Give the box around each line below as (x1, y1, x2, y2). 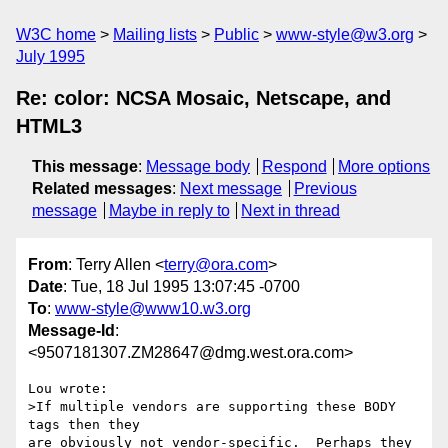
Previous (293, 180, 357, 197)
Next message (180, 180, 282, 197)
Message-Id (28, 322, 115, 340)
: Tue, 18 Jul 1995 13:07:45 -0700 (63, 278, 300, 296)
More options (338, 158, 431, 175)
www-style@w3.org (276, 26, 414, 43)
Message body (146, 158, 250, 175)
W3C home (16, 26, 96, 43)
